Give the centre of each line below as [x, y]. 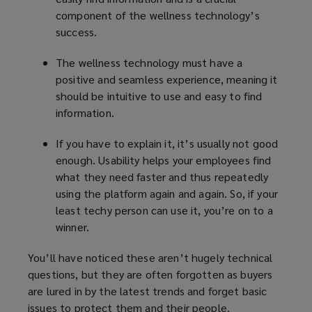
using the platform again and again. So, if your [167, 194]
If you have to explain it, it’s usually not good [167, 143]
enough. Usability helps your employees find [164, 160]
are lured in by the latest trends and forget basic [148, 291]
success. [77, 32]
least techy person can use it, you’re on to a [164, 210]
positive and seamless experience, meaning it [167, 79]
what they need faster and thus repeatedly [162, 177]
